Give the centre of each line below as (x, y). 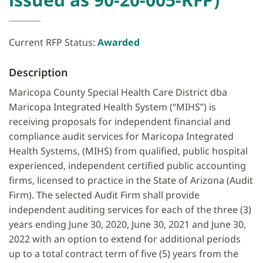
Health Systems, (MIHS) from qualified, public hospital (128, 151)
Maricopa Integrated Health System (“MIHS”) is (112, 107)
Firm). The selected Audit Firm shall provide (104, 195)
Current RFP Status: (53, 43)
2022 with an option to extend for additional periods (125, 239)
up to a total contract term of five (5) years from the (124, 254)
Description (38, 73)
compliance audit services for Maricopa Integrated (121, 136)
